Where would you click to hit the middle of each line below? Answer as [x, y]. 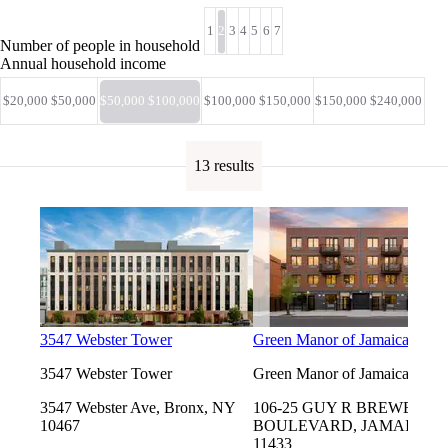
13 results [224, 166]
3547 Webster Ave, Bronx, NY [137, 408]
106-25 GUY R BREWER [338, 408]
